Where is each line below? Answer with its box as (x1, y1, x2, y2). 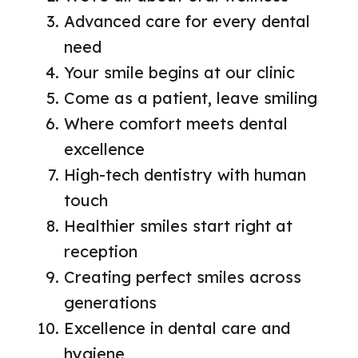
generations (64, 292, 157, 313)
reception (64, 241, 137, 262)
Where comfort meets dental (64, 113, 288, 134)
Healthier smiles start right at (64, 216, 292, 237)
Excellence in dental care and (64, 318, 290, 339)
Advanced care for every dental (64, 11, 310, 32)
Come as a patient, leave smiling (64, 88, 317, 109)
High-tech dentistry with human (64, 165, 306, 185)
